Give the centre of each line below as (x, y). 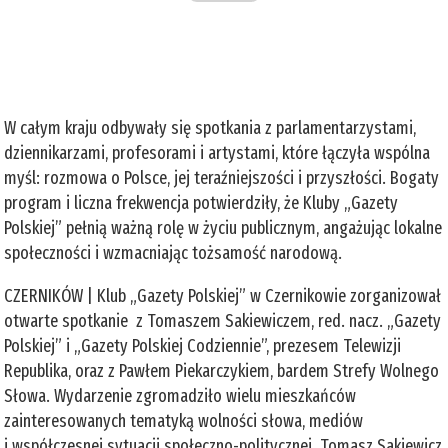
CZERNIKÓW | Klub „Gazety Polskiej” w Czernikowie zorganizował (223, 295)
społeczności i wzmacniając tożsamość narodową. (173, 252)
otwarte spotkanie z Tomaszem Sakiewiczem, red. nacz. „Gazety (223, 320)
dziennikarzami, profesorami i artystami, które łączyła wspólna (217, 152)
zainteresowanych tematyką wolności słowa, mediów (184, 420)
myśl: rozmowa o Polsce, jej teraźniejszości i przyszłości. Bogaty (222, 177)
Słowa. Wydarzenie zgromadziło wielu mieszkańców (180, 395)
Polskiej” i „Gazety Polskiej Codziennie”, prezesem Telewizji (203, 345)
